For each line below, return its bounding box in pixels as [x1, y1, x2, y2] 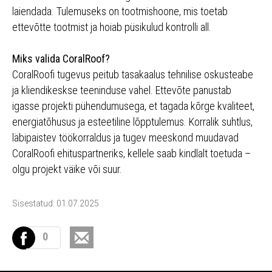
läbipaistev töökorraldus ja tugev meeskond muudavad [12, 131, 239, 144]
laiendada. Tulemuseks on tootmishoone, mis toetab [12, 5, 228, 18]
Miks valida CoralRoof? [12, 52, 110, 66]
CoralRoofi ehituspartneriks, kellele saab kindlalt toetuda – [12, 147, 251, 160]
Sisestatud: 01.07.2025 [12, 199, 99, 209]
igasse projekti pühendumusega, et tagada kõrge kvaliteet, [12, 100, 254, 113]
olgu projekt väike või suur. [12, 163, 122, 176]
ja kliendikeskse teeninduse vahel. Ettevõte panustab [12, 84, 231, 97]
